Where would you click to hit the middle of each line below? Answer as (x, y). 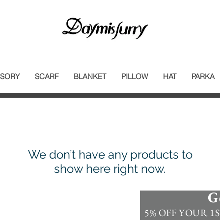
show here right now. (110, 169)
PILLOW (135, 77)
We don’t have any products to (110, 155)
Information (26, 209)
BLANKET (90, 77)
